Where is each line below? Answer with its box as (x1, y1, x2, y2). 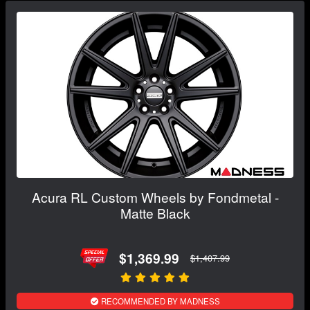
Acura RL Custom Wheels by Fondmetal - (31, 188, 279, 207)
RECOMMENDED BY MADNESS (98, 295, 220, 307)
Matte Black (120, 203, 190, 223)
